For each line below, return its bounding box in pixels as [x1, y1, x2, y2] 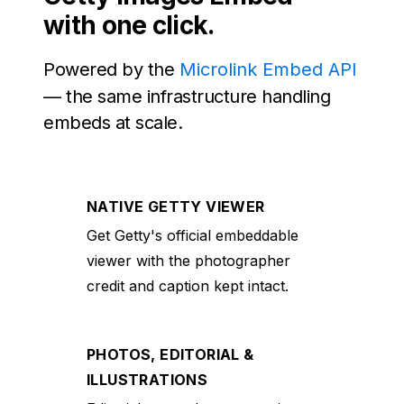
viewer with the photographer [87, 252, 290, 270]
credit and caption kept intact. [87, 277, 289, 295]
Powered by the [43, 59, 179, 80]
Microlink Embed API [179, 59, 357, 80]
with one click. [43, 10, 215, 41]
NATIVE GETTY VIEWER [87, 197, 265, 216]
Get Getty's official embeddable [87, 226, 298, 244]
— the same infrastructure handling [43, 86, 330, 107]
